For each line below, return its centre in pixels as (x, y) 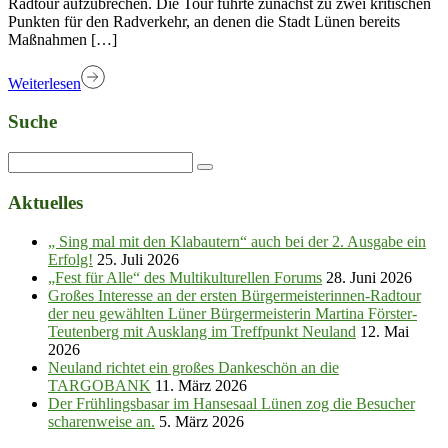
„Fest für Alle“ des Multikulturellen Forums (185, 277)
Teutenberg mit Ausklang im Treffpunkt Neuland (202, 331)
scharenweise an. (101, 421)
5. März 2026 (201, 421)
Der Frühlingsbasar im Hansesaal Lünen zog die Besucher (231, 403)
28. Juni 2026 (369, 277)
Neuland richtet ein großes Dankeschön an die (193, 367)
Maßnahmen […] (62, 39)
